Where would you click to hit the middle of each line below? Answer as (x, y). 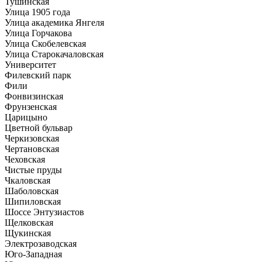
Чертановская (32, 149)
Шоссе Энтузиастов (44, 212)
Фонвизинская (34, 96)
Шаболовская (32, 191)
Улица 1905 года (37, 12)
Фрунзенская (31, 106)
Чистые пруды (33, 170)
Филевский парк (38, 75)
